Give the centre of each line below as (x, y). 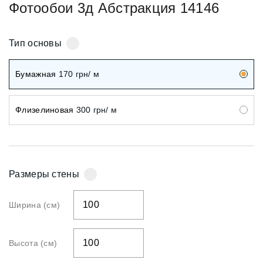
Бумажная (36, 74)
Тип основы (35, 43)
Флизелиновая (45, 109)
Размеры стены (44, 174)
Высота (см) (33, 243)
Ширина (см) (35, 205)
